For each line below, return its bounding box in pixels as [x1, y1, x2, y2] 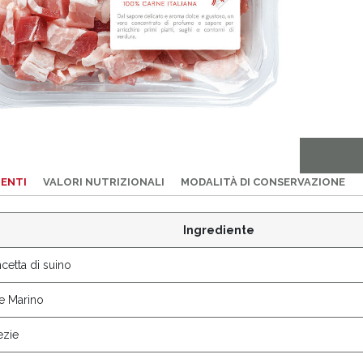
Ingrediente [183, 223, 254, 237]
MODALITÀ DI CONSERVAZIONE [180, 175, 345, 188]
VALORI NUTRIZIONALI [42, 175, 164, 188]
